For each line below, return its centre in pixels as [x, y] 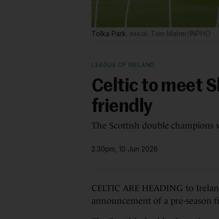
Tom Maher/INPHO [181, 33]
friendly [122, 107]
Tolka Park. [110, 33]
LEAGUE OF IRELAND [123, 65]
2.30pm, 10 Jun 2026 [125, 149]
